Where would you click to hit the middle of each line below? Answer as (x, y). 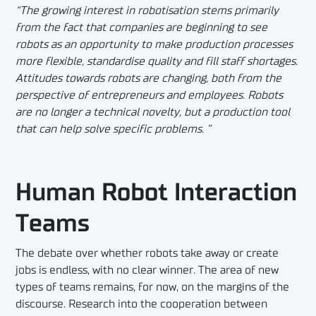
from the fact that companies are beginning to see (142, 28)
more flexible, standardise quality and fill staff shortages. (157, 62)
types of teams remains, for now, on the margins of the (153, 287)
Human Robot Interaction (157, 193)
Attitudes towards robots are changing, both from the (149, 79)
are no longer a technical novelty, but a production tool (153, 113)
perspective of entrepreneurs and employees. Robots (150, 96)
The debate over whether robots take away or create (147, 254)
